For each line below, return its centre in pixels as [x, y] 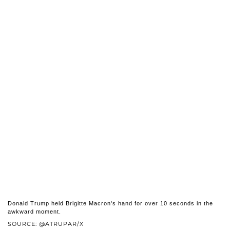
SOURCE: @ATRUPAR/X [46, 224]
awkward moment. [34, 212]
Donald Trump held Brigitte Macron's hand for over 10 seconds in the [110, 204]
